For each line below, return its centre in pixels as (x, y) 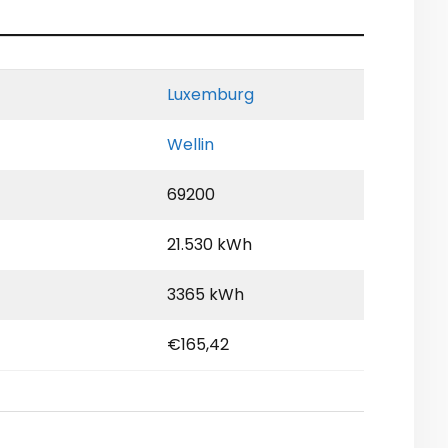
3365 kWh (205, 295)
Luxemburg (210, 95)
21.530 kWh (209, 245)
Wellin (190, 145)
